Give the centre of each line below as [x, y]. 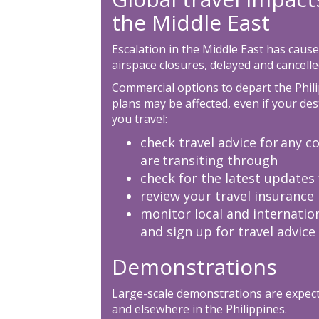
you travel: [139, 119]
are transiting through [209, 160]
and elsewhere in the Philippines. [199, 309]
